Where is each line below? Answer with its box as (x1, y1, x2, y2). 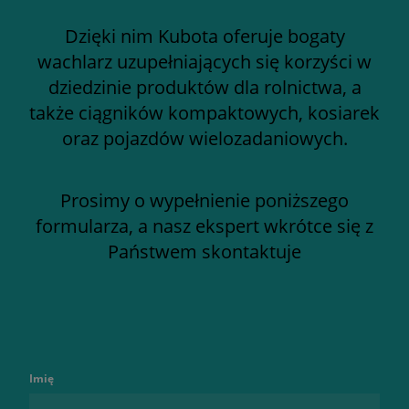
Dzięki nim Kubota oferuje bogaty (64, 24, 345, 48)
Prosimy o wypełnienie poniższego (60, 188, 349, 213)
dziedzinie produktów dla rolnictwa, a (47, 75, 362, 100)
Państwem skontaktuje (108, 239, 301, 264)
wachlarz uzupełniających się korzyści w (37, 49, 372, 74)
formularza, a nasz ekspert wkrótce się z (36, 214, 373, 238)
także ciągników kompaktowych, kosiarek (29, 100, 380, 125)
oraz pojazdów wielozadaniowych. (61, 126, 348, 151)
